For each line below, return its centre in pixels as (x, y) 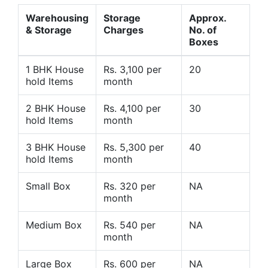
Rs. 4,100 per (132, 109)
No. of (203, 30)
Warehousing (57, 18)
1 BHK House (55, 70)
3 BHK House (56, 147)
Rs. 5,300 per (134, 147)
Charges (124, 30)
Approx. (208, 18)
